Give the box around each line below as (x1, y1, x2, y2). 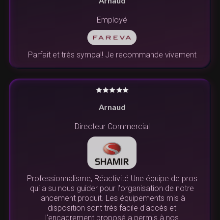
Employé (97, 15, 127, 25)
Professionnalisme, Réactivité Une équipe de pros (27, 174, 197, 184)
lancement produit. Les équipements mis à (39, 193, 185, 203)
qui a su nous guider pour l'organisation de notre (30, 184, 194, 193)
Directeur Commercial (74, 121, 150, 131)
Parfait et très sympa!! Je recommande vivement (27, 50, 196, 59)
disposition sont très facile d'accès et (48, 203, 176, 213)
